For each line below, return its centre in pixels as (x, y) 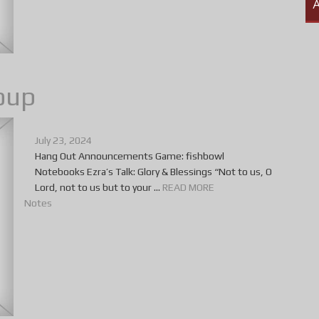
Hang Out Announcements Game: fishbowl (130, 156)
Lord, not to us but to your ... (99, 188)
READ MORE (188, 188)
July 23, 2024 (63, 141)
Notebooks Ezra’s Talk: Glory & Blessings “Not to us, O (153, 172)
